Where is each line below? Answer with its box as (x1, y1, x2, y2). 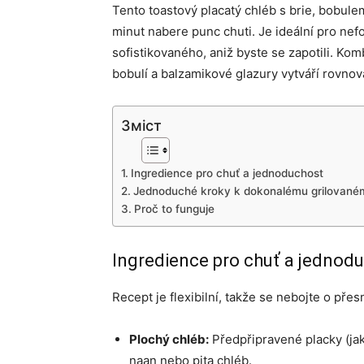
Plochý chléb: (129, 331, 209, 347)
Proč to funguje (133, 202, 214, 215)
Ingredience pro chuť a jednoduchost (130, 167, 323, 180)
